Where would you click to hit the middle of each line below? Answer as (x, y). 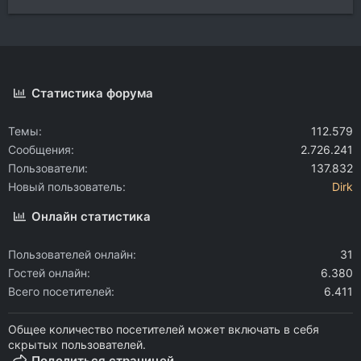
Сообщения (39, 149)
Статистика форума (93, 93)
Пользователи (46, 168)
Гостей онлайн (48, 273)
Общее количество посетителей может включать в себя (164, 329)
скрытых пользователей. (77, 344)
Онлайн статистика (91, 216)
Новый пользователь (65, 187)
